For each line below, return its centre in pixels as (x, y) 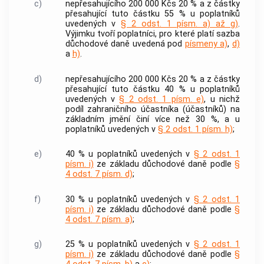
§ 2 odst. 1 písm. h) (195, 129)
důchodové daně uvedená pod (125, 44)
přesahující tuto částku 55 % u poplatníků (152, 14)
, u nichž (222, 99)
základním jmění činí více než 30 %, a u (152, 119)
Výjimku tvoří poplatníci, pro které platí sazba (152, 34)
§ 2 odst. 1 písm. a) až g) (180, 24)
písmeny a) (206, 44)
